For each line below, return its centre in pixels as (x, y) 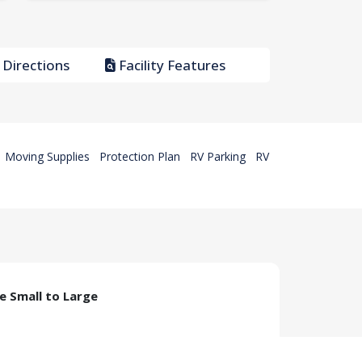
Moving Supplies (47, 157)
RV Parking (218, 157)
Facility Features (171, 65)
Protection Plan (140, 157)
